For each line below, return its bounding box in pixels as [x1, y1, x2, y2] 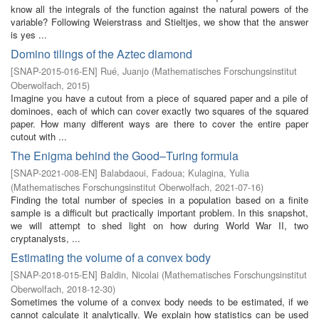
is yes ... [11, 28, 47, 41]
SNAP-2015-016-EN [14, 64, 95, 78]
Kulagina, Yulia [188, 166, 249, 179]
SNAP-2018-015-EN [14, 268, 95, 281]
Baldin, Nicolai [100, 268, 159, 281]
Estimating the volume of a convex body [11, 249, 211, 266]
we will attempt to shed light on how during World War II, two [11, 219, 308, 232]
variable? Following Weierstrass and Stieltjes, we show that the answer [11, 15, 308, 28]
